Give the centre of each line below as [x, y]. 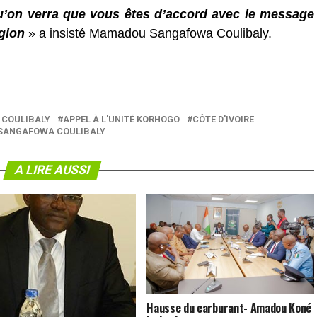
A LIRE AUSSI [52, 170]
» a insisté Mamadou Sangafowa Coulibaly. [148, 33]
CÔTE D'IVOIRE [223, 119]
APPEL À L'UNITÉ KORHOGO [121, 119]
